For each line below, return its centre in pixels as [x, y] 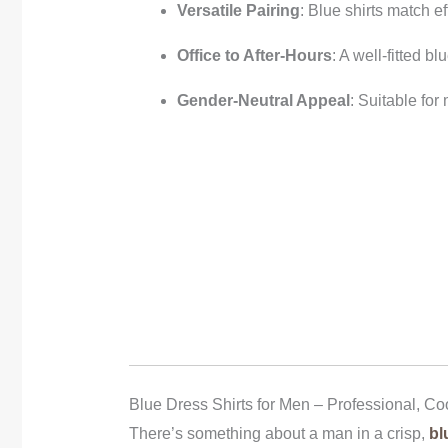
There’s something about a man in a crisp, [278, 433]
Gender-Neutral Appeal [263, 100]
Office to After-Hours [254, 55]
